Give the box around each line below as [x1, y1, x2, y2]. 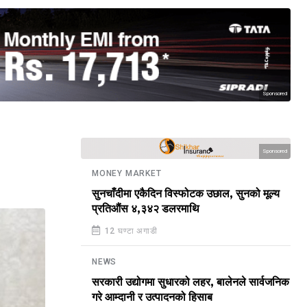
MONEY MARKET [92, 169, 162, 178]
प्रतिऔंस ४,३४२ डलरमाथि [92, 203, 199, 215]
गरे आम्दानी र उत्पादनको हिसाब [92, 291, 212, 304]
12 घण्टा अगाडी [101, 226, 158, 236]
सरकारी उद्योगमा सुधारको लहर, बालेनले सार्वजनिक [92, 276, 289, 288]
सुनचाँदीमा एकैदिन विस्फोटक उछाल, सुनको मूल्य [92, 188, 280, 200]
